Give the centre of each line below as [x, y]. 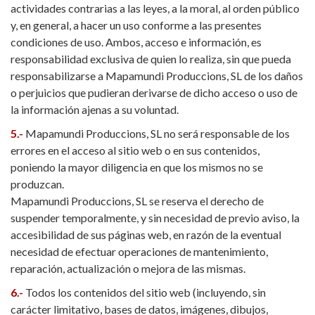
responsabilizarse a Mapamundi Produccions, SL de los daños [157, 76]
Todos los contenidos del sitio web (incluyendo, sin [146, 292]
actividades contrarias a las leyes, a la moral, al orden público [155, 8]
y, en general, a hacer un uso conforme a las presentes [136, 25]
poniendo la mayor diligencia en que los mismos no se [137, 167]
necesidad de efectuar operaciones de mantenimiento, [139, 251]
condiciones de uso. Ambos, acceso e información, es [136, 42]
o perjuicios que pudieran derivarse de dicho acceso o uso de [154, 92]
